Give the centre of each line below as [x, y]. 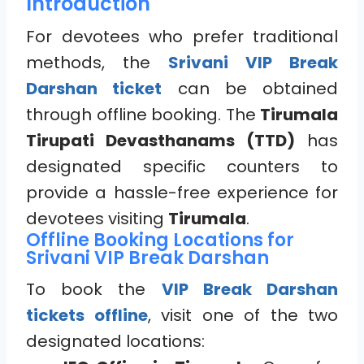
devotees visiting [97, 218]
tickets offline [87, 315]
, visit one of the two [243, 315]
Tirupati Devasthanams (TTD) [160, 140]
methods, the [97, 62]
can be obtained [250, 88]
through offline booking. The [143, 114]
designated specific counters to [182, 166]
